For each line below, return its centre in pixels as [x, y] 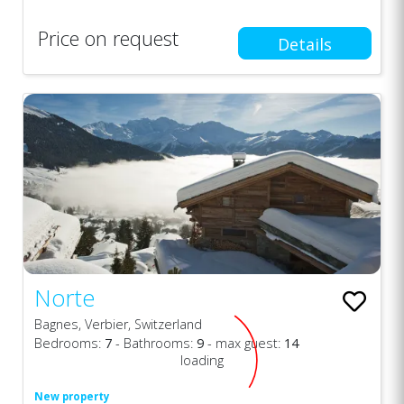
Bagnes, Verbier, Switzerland [118, 324]
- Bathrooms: [154, 343]
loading [202, 359]
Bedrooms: [69, 343]
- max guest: [244, 343]
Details [304, 45]
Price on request [108, 37]
